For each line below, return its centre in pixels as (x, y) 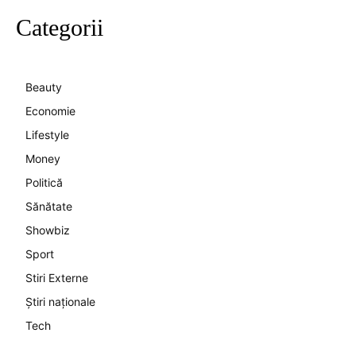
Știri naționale (60, 302)
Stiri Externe (57, 278)
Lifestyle (47, 135)
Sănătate (49, 206)
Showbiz (48, 230)
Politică (44, 182)
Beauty (44, 87)
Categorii (60, 27)
